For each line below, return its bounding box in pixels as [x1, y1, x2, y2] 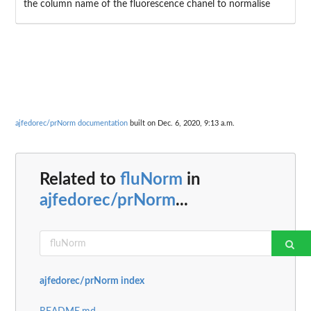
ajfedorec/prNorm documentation [15, 119, 128, 127]
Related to [40, 171, 120, 189]
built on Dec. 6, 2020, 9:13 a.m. [128, 119, 235, 127]
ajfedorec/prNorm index [40, 276, 144, 287]
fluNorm [120, 171, 183, 189]
